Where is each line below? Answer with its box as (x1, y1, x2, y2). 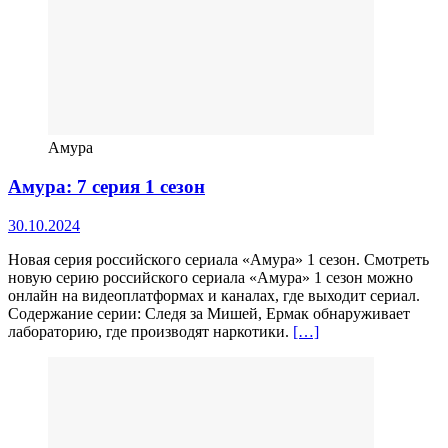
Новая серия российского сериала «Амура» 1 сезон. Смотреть (8, 250, 429, 268)
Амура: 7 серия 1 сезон (8, 176, 205, 198)
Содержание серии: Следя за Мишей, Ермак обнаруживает (8, 304, 410, 322)
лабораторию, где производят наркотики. (8, 322, 293, 340)
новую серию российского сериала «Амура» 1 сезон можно (8, 268, 413, 286)
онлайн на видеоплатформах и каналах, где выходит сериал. (8, 286, 420, 304)
